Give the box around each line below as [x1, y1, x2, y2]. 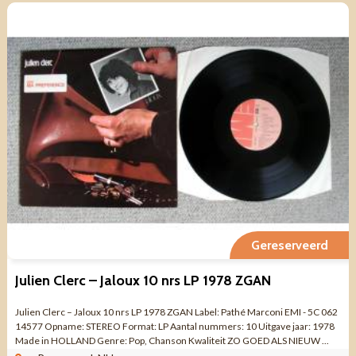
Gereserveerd [250, 238, 328, 253]
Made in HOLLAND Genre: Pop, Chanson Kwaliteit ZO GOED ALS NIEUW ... [14, 335, 329, 347]
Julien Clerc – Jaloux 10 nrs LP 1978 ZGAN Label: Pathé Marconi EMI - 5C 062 [14, 306, 338, 319]
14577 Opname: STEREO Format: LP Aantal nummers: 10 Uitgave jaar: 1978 [14, 320, 335, 333]
